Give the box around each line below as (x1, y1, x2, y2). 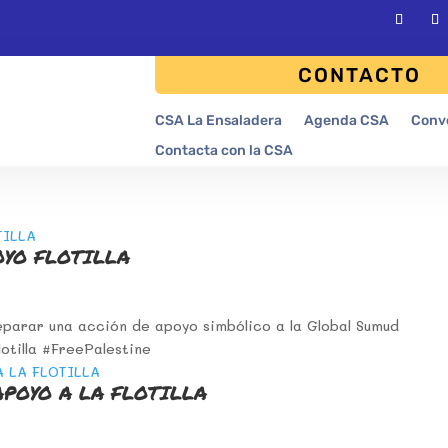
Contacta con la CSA (155, 141, 294, 159)
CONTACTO (297, 63, 421, 87)
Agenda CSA (304, 111, 390, 129)
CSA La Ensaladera (155, 111, 283, 129)
